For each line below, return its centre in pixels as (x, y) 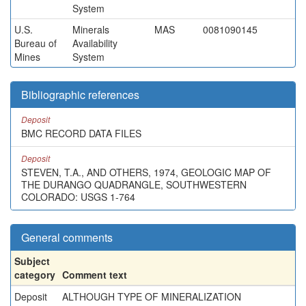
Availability (95, 43)
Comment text (95, 275)
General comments (67, 237)
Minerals (91, 29)
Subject (32, 261)
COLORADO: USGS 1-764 (78, 197)
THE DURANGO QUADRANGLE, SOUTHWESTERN (134, 184)
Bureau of (36, 43)
